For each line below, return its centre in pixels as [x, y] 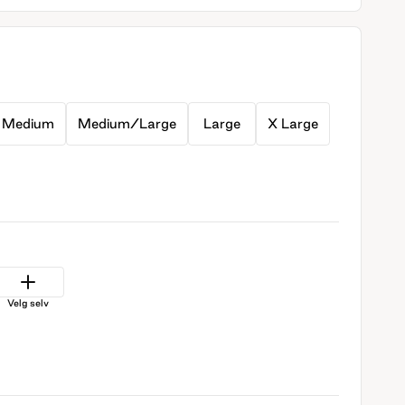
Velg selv [28, 303]
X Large [293, 123]
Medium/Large [127, 123]
